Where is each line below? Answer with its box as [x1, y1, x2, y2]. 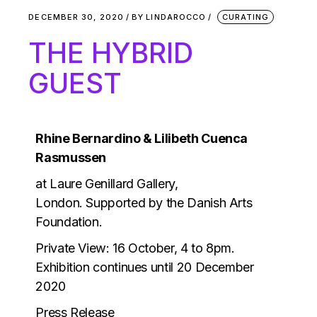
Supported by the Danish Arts [86, 195, 253, 210]
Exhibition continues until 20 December [35, 260, 254, 275]
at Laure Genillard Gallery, [35, 176, 178, 191]
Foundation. [35, 214, 103, 229]
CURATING [221, 12, 270, 22]
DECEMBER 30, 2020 [28, 12, 125, 22]
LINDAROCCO [146, 12, 207, 22]
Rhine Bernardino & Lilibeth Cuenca [35, 131, 248, 146]
